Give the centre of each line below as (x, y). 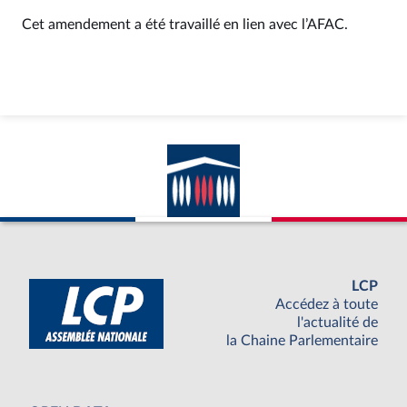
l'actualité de (338, 323)
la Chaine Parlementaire (302, 341)
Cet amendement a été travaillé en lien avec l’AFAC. (185, 25)
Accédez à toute (327, 305)
